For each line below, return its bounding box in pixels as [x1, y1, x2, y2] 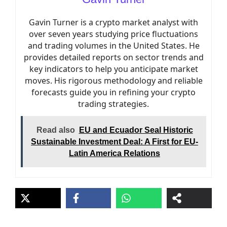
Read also [36, 126, 75, 134]
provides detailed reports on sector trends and [23, 52, 204, 63]
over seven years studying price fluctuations [29, 28, 198, 40]
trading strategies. [78, 98, 149, 109]
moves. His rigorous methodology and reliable [24, 75, 203, 86]
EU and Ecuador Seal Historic [79, 126, 193, 134]
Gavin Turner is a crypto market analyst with [29, 17, 198, 28]
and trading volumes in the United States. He [27, 40, 200, 51]
